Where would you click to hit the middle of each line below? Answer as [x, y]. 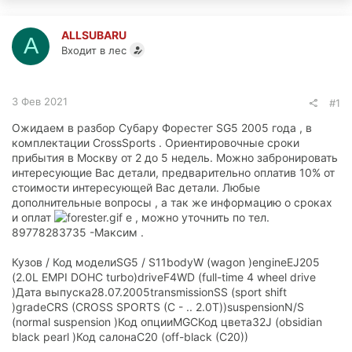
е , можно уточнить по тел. [196, 217]
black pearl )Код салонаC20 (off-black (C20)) [130, 336]
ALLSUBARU [94, 35]
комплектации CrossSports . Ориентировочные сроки [156, 142]
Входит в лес [94, 50]
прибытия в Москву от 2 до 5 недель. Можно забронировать [175, 157]
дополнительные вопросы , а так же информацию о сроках [172, 202]
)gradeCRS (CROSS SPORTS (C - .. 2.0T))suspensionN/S [158, 306]
